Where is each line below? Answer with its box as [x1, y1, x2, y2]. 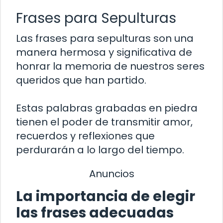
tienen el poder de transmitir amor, [16, 114, 193, 129]
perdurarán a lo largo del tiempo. [16, 142, 184, 157]
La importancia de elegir [16, 187, 195, 207]
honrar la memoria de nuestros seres [16, 59, 205, 73]
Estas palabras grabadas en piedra [16, 101, 198, 115]
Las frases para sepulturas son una [16, 31, 194, 45]
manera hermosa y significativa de [16, 45, 192, 59]
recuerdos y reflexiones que [16, 128, 155, 143]
